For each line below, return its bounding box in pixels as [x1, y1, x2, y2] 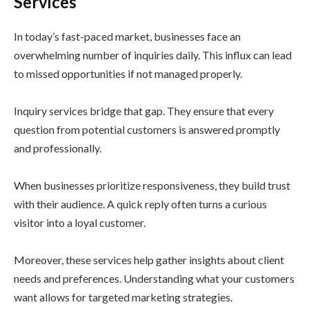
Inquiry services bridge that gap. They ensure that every [14, 104, 274, 118]
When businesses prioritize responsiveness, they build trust [14, 179, 290, 192]
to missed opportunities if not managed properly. [14, 67, 242, 81]
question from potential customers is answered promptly [14, 123, 280, 137]
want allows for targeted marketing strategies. [14, 290, 232, 304]
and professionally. [14, 141, 101, 155]
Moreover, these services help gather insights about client [14, 253, 284, 267]
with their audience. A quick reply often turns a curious [14, 197, 267, 211]
